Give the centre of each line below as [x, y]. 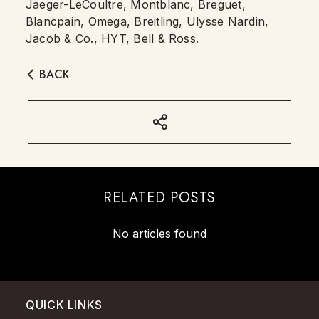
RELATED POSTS [159, 198]
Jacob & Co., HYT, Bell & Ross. [113, 38]
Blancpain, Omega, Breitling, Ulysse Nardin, [147, 21]
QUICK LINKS [64, 305]
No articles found [159, 234]
